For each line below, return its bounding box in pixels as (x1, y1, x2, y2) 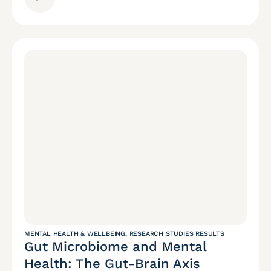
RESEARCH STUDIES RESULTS (129, 230, 224, 238)
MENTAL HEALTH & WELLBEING (24, 230, 126, 238)
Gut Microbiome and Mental (24, 239, 206, 255)
